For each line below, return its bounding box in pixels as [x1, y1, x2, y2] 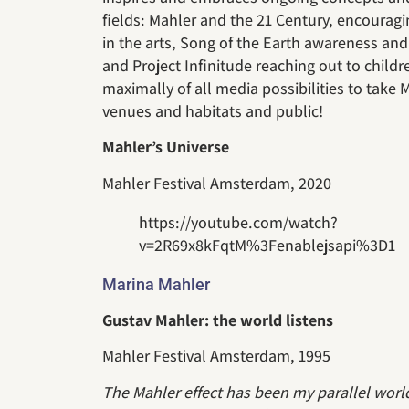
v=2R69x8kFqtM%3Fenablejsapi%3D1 [139, 234, 395, 256]
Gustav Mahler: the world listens [102, 309, 333, 330]
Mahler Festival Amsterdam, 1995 [102, 345, 330, 367]
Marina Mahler [102, 274, 210, 294]
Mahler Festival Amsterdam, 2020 [102, 172, 331, 194]
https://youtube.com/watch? [139, 211, 338, 233]
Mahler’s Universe [102, 136, 229, 158]
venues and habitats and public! [102, 100, 323, 121]
